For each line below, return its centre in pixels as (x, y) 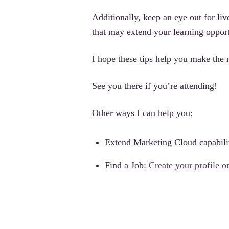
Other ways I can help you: (142, 113)
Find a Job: (127, 165)
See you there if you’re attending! (155, 86)
